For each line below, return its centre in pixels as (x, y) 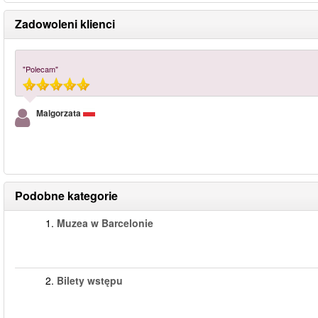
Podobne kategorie (66, 196)
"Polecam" (40, 69)
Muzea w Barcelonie (105, 223)
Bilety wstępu (90, 280)
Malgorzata (59, 113)
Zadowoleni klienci (65, 24)
